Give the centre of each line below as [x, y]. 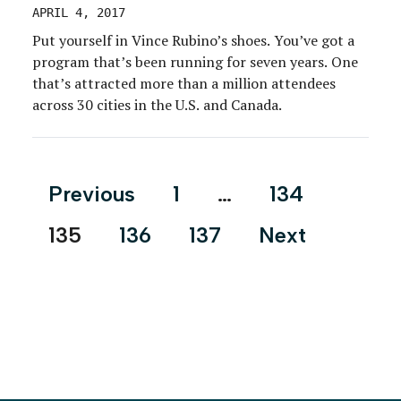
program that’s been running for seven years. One [195, 62]
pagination [86, 213]
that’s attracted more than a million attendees [184, 84]
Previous [92, 194]
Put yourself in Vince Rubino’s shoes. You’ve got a [193, 41]
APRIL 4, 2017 [79, 13]
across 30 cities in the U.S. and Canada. [157, 105]
